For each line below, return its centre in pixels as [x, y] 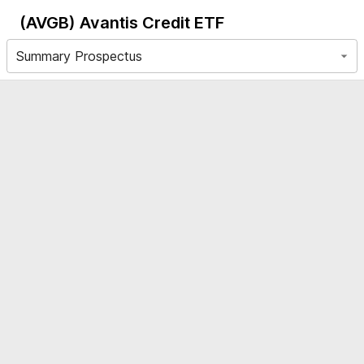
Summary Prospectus [79, 56]
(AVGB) [48, 23]
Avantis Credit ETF [152, 23]
